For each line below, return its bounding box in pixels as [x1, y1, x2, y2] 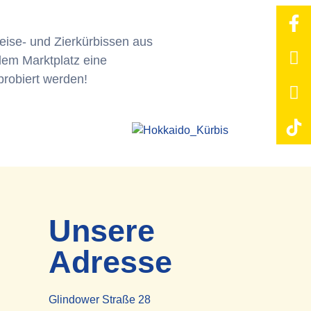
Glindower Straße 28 [48, 294, 153, 305]
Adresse [48, 244, 172, 280]
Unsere [48, 213, 155, 249]
